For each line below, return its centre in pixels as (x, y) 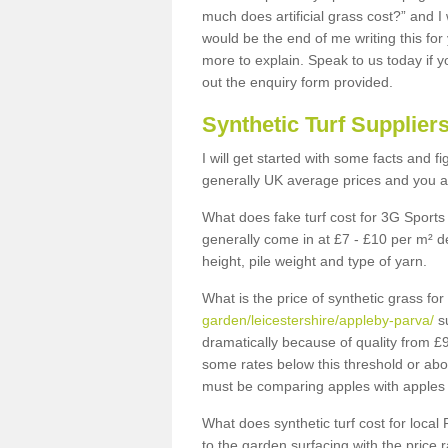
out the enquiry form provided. (299, 82)
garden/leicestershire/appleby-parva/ (318, 320)
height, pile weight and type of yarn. (314, 261)
